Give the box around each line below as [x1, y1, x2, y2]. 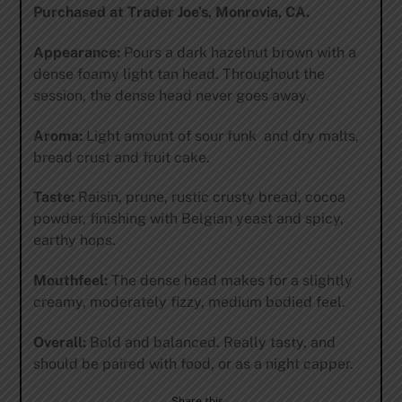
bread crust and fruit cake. [32, 148, 210, 166]
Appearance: [32, 43, 120, 61]
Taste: [32, 188, 74, 206]
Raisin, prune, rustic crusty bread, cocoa [74, 188, 345, 206]
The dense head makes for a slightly [107, 272, 353, 290]
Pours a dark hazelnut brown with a [119, 43, 356, 61]
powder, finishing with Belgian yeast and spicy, [32, 210, 344, 228]
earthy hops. [32, 232, 116, 249]
